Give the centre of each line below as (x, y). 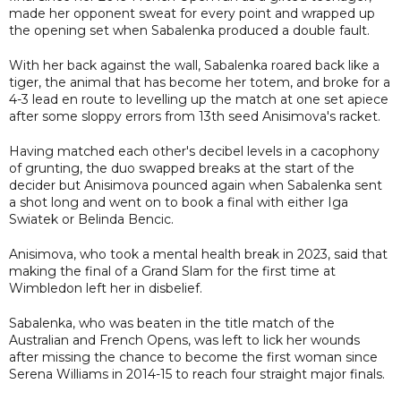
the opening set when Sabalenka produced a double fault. (189, 30)
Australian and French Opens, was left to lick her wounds (184, 340)
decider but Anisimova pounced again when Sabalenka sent (196, 185)
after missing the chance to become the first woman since (193, 357)
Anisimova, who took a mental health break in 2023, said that (198, 254)
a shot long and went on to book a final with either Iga (179, 202)
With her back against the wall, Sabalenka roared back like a (194, 65)
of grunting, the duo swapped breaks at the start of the (182, 168)
